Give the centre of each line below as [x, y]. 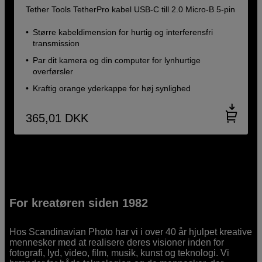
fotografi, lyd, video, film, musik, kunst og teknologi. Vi [120, 253]
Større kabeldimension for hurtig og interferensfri [123, 32]
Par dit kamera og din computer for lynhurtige [117, 60]
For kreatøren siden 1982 [79, 203]
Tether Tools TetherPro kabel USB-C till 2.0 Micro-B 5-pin [131, 9]
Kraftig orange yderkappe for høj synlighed [112, 88]
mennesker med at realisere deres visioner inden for [117, 242]
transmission [56, 43]
